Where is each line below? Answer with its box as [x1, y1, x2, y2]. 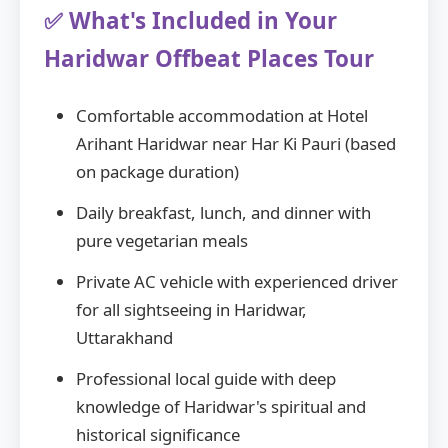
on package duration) [76, 160, 239, 184]
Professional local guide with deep [76, 366, 336, 390]
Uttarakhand [76, 325, 173, 349]
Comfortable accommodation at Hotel [76, 104, 368, 128]
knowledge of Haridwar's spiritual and [76, 394, 366, 418]
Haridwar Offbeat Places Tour [44, 43, 374, 75]
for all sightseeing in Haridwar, [76, 297, 307, 321]
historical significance [76, 422, 240, 446]
